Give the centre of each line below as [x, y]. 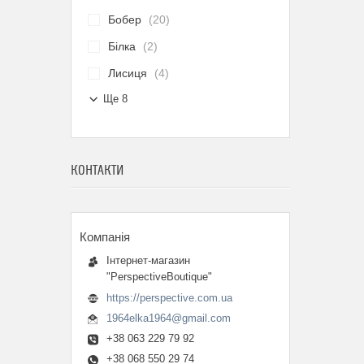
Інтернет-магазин [148, 260]
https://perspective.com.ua [169, 297]
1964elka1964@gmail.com [169, 318]
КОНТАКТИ [97, 171]
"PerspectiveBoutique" [159, 277]
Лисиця [128, 73]
